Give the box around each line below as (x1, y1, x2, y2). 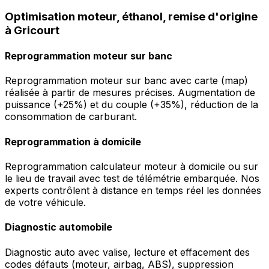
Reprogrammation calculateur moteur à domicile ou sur (5, 160, 258, 172)
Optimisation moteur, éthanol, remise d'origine (5, 9, 258, 23)
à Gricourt (5, 23, 59, 37)
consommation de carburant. (5, 110, 137, 123)
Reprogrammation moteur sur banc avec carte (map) (5, 74, 248, 87)
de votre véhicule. (5, 196, 86, 208)
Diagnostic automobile (5, 221, 112, 234)
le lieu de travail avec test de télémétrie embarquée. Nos (5, 172, 259, 184)
